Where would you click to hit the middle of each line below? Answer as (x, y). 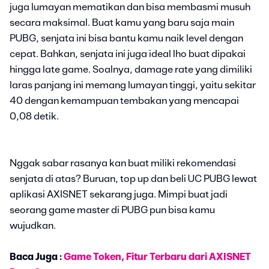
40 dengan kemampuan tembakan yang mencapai (124, 101)
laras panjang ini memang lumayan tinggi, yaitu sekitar (133, 85)
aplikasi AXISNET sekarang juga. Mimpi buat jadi (119, 195)
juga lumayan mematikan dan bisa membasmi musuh (130, 7)
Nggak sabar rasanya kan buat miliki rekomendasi (123, 163)
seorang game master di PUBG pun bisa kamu (112, 210)
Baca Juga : (37, 257)
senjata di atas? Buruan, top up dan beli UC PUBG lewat (133, 179)
